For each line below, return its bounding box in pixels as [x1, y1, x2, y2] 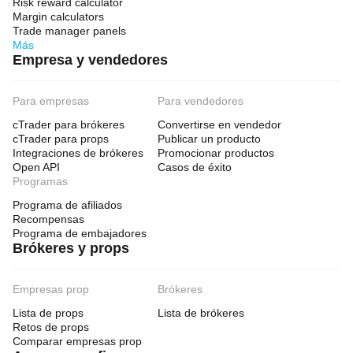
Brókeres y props [13, 240, 129, 256]
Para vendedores [158, 95, 243, 107]
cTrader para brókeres [13, 118, 124, 131]
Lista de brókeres [158, 307, 244, 319]
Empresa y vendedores [13, 52, 168, 68]
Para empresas [13, 95, 89, 107]
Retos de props [13, 321, 89, 333]
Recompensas [13, 213, 84, 225]
